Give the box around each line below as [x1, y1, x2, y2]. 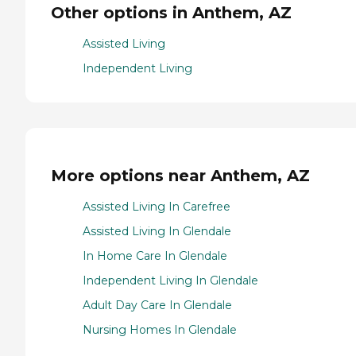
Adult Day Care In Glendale [83, 298, 232, 313]
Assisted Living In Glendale [83, 224, 231, 239]
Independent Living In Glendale [83, 273, 258, 288]
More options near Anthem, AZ [51, 166, 310, 186]
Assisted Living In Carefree [83, 199, 230, 215]
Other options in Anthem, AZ [51, 3, 292, 23]
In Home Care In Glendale [83, 249, 227, 264]
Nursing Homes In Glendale [83, 323, 237, 338]
